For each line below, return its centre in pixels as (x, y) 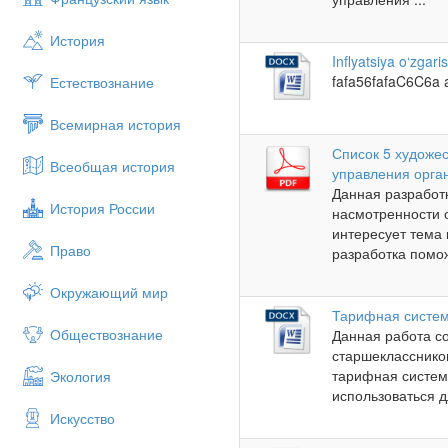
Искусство (82, 418)
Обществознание (106, 334)
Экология (80, 376)
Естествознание (102, 82)
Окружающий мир (109, 292)
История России (102, 208)
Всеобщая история (112, 166)
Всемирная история (115, 124)
